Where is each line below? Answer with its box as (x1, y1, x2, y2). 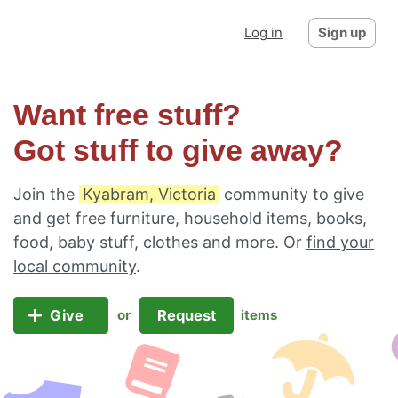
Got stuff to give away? (13, 134, 343, 167)
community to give (219, 185, 364, 203)
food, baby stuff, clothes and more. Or (13, 233, 306, 251)
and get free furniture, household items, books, (13, 209, 367, 227)
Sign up (318, 24, 366, 41)
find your (306, 233, 374, 251)
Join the (13, 185, 79, 203)
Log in (244, 24, 283, 41)
